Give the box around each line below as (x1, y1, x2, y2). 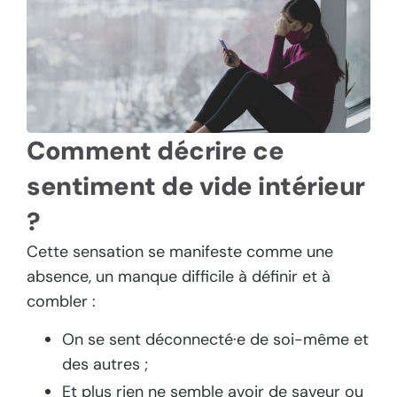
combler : (27, 291, 96, 313)
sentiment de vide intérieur (27, 169, 365, 204)
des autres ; (62, 353, 148, 375)
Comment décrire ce (27, 134, 284, 168)
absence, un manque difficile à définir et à (27, 266, 331, 288)
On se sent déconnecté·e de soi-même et (62, 328, 369, 350)
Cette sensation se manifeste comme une (27, 241, 333, 263)
